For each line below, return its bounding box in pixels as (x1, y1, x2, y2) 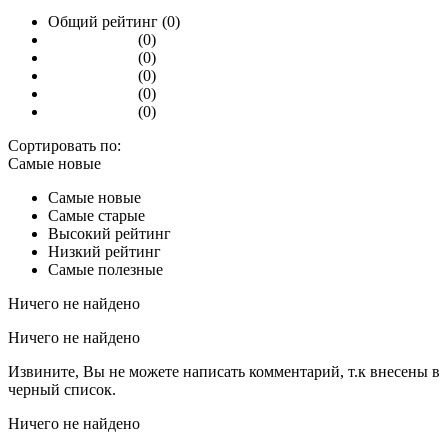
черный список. (8, 380, 116, 398)
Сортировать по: (8, 136, 121, 154)
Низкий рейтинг (48, 242, 161, 260)
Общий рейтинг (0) (48, 12, 180, 30)
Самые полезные (48, 260, 163, 278)
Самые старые (48, 206, 145, 224)
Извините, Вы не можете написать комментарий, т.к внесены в (8, 362, 440, 380)
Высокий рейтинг (48, 224, 171, 242)
